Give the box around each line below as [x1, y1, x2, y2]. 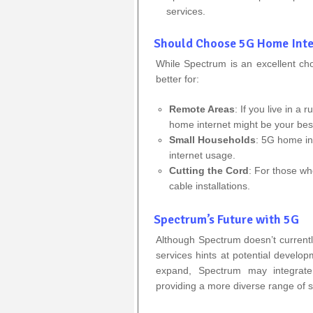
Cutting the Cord [168, 164, 249, 176]
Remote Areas [168, 103, 235, 115]
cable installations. [168, 180, 250, 191]
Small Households [168, 133, 256, 145]
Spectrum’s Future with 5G [154, 211, 299, 227]
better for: [156, 73, 199, 85]
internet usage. [168, 149, 235, 161]
